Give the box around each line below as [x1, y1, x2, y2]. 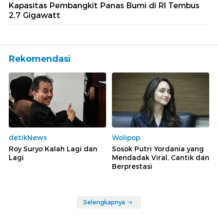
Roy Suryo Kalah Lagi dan [9, 144, 97, 153]
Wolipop [112, 133, 140, 142]
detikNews [9, 133, 47, 142]
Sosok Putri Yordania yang [112, 144, 204, 153]
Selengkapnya [83, 198, 125, 206]
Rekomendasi [9, 54, 71, 65]
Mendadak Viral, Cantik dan [112, 153, 209, 162]
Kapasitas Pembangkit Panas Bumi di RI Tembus [9, 1, 200, 11]
